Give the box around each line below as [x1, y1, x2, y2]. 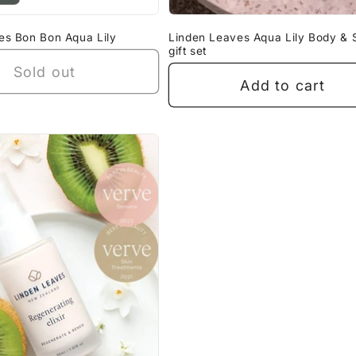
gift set [168, 44, 207, 58]
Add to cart [240, 76, 326, 94]
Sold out [13, 63, 76, 80]
